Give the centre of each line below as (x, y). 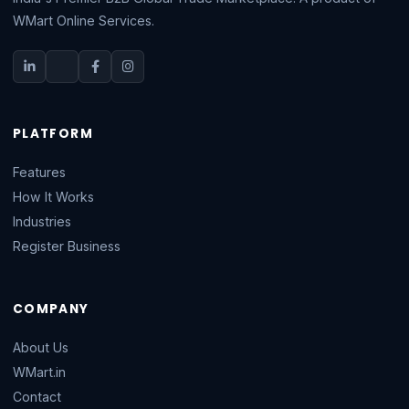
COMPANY (51, 309)
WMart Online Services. (84, 21)
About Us (41, 347)
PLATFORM (53, 134)
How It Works (53, 197)
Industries (42, 221)
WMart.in (39, 372)
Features (39, 172)
